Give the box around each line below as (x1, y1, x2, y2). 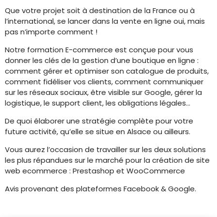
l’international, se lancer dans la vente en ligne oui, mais (5, 16, 205, 26)
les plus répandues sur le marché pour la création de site (5, 155, 210, 165)
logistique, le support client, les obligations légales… (5, 98, 190, 108)
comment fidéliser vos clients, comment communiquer (5, 77, 203, 87)
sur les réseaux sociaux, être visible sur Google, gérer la (5, 87, 202, 97)
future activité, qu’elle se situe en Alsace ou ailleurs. (5, 126, 190, 137)
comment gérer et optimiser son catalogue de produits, (5, 66, 209, 76)
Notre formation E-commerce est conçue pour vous (5, 45, 193, 55)
